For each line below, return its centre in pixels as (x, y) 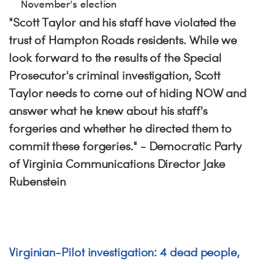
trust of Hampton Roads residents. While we (123, 40)
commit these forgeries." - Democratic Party (126, 146)
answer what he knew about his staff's (108, 111)
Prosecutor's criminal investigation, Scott (115, 75)
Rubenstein (39, 181)
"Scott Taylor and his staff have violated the (122, 22)
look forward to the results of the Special (115, 58)
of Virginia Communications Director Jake (117, 164)
